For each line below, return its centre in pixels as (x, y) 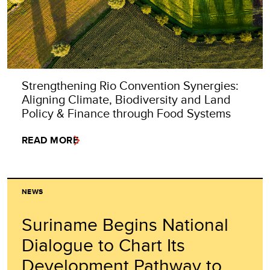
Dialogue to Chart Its (103, 245)
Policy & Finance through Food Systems (126, 113)
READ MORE (50, 140)
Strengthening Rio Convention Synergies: (130, 86)
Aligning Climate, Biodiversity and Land (126, 99)
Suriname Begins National (125, 224)
